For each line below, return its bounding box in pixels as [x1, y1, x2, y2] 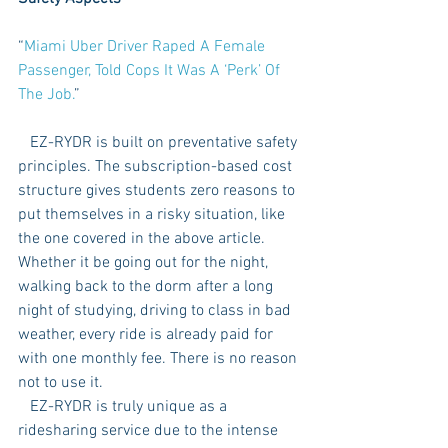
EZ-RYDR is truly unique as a [18, 396, 30, 417]
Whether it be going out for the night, [18, 252, 272, 273]
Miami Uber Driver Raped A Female [24, 36, 269, 57]
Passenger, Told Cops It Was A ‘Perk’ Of [18, 60, 284, 81]
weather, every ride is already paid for [18, 324, 277, 345]
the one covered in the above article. [18, 228, 269, 249]
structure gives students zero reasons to [18, 180, 299, 201]
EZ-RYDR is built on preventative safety [18, 132, 30, 153]
